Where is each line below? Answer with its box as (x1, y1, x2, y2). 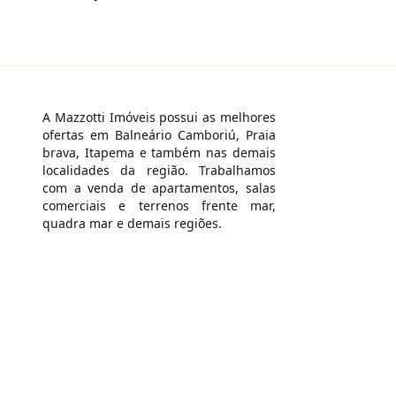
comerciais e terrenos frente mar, (42, 197, 276, 215)
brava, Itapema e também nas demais (42, 144, 276, 162)
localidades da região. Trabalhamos (42, 162, 276, 179)
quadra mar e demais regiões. (42, 215, 222, 232)
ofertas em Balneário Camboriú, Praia (42, 126, 276, 144)
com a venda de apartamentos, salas (42, 179, 276, 197)
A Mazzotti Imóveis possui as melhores (42, 109, 276, 126)
